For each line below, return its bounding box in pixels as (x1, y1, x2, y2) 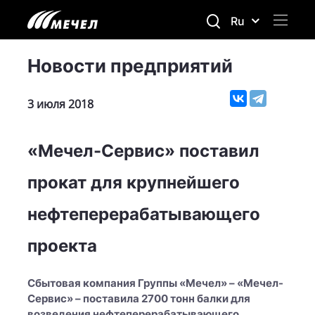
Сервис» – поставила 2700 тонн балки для (27, 292, 250, 305)
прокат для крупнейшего (27, 172, 240, 193)
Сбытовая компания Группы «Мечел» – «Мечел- (27, 276, 283, 290)
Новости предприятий (27, 55, 233, 77)
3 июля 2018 (27, 96, 94, 112)
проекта (27, 236, 97, 256)
